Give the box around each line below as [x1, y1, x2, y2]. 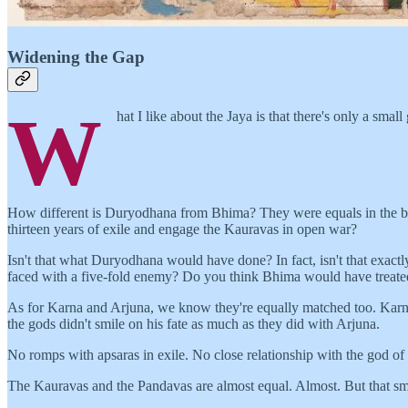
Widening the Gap [7, 46, 145, 66]
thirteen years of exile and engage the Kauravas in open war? [7, 220, 357, 237]
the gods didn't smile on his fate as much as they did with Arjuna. [7, 315, 380, 331]
